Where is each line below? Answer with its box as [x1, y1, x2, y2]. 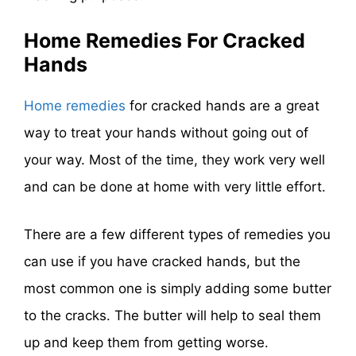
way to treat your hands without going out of [24, 125, 308, 141]
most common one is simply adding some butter [24, 280, 331, 296]
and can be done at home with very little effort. [24, 179, 326, 195]
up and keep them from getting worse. [24, 334, 269, 350]
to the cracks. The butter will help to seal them [24, 307, 321, 323]
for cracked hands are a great [126, 98, 319, 114]
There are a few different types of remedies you [24, 226, 331, 242]
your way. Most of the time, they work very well [24, 152, 325, 168]
